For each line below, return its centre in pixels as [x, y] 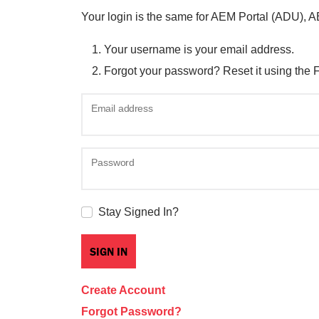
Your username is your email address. [199, 49]
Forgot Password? [131, 312]
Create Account [123, 290]
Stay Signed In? [138, 212]
